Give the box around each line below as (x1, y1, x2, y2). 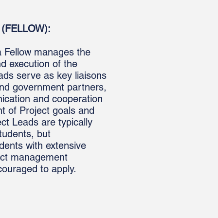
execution (9, 58, 50, 70)
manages (34, 46, 74, 58)
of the (50, 58, 77, 70)
